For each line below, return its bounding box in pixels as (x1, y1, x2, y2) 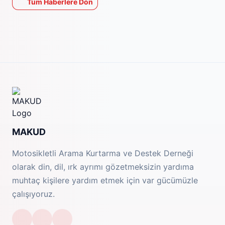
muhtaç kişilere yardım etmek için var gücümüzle (12, 175, 198, 185)
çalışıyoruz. (12, 189, 55, 199)
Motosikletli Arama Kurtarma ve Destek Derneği (12, 148, 193, 158)
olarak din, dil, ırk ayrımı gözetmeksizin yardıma (12, 162, 194, 172)
